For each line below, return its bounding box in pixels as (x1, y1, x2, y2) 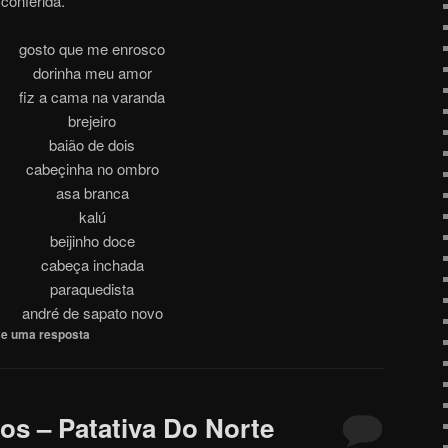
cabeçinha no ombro (25, 158, 159, 180)
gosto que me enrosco (19, 38, 165, 60)
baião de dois (49, 134, 135, 156)
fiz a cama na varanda (19, 86, 165, 108)
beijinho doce (49, 230, 135, 252)
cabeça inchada (40, 254, 144, 276)
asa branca (55, 182, 129, 204)
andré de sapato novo (21, 302, 163, 324)
